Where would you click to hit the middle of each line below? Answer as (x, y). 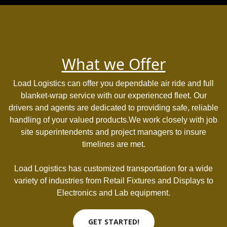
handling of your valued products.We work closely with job (113, 120)
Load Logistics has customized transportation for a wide (113, 168)
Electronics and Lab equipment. (113, 193)
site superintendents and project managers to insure (113, 132)
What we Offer (113, 64)
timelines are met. (113, 144)
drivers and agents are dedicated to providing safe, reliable (113, 108)
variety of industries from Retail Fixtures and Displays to (113, 181)
